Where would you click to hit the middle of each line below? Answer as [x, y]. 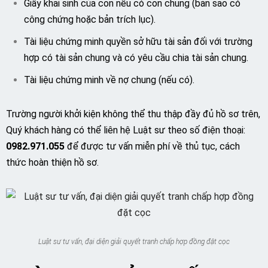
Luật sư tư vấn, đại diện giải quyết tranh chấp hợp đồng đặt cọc [134, 242]
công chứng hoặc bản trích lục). [90, 19]
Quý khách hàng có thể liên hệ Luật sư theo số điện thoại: [126, 130]
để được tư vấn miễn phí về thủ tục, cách [152, 146]
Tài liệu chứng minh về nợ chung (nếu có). [109, 80]
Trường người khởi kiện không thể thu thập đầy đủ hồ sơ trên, [133, 114]
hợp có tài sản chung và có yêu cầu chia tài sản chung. [136, 58]
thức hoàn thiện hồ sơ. [52, 162]
